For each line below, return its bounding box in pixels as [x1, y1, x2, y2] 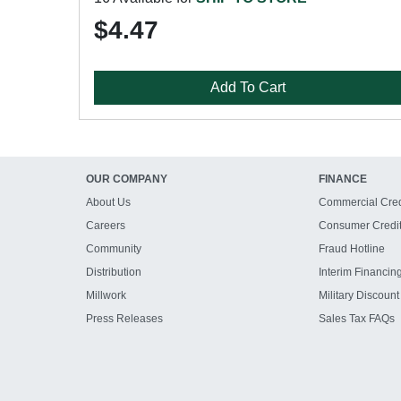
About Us [86, 196, 131, 209]
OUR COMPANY [86, 173, 167, 185]
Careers [86, 219, 125, 232]
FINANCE [318, 173, 367, 185]
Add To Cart [210, 80, 286, 95]
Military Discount [318, 289, 399, 302]
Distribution [86, 266, 141, 278]
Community [86, 243, 141, 255]
